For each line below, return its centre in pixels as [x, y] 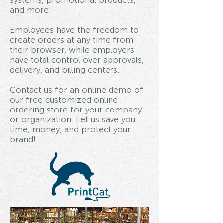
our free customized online [64, 100]
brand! [23, 139]
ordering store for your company [76, 110]
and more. [30, 10]
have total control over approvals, [77, 60]
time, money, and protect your [70, 129]
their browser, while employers [72, 50]
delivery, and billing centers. [66, 70]
